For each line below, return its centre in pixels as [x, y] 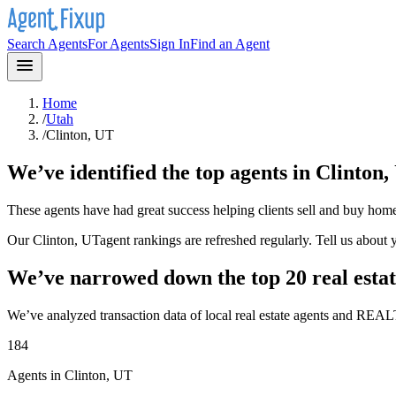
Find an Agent [230, 44]
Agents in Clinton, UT [70, 375]
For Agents [118, 44]
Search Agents [47, 44]
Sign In [170, 44]
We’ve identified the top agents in [161, 172]
